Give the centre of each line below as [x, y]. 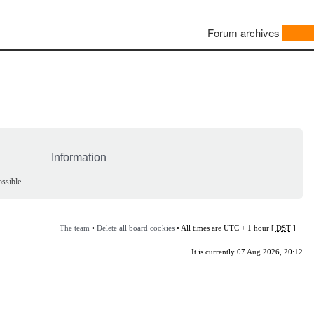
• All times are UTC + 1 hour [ [225, 227]
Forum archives [244, 33]
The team [74, 227]
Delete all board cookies [135, 227]
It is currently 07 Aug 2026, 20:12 [247, 251]
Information [79, 157]
